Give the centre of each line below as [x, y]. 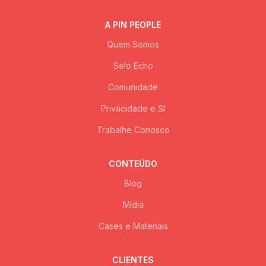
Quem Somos [133, 45]
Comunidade [133, 87]
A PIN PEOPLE [133, 25]
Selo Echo [133, 66]
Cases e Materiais [133, 226]
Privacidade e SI [133, 109]
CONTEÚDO [133, 164]
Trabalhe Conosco [133, 130]
